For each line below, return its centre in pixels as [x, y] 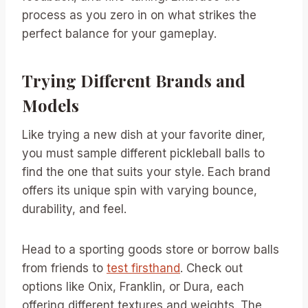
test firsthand [143, 268]
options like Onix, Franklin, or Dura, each [133, 286]
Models [51, 105]
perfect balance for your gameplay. [119, 33]
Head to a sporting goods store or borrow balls [151, 249]
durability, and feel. [74, 209]
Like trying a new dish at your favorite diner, [144, 134]
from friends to [64, 268]
